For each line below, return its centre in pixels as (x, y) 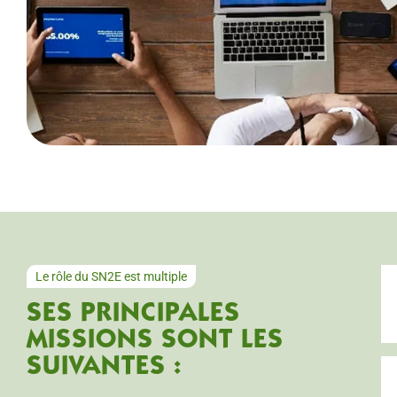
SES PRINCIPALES (133, 314)
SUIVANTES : (104, 367)
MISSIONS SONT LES (155, 341)
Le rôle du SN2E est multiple (111, 276)
